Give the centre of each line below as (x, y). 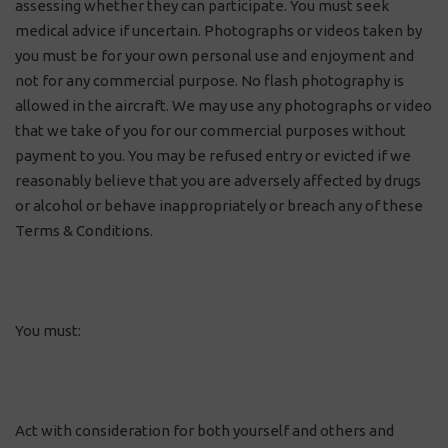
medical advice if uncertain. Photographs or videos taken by (218, 30)
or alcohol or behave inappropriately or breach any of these (219, 205)
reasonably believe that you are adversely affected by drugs (218, 180)
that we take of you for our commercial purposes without (210, 130)
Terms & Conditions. (84, 230)
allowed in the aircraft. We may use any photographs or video (223, 105)
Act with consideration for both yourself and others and (204, 430)
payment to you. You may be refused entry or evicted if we (213, 155)
